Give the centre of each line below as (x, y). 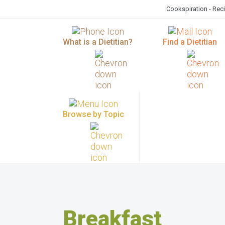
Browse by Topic (93, 114)
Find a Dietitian (190, 42)
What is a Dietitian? (98, 42)
